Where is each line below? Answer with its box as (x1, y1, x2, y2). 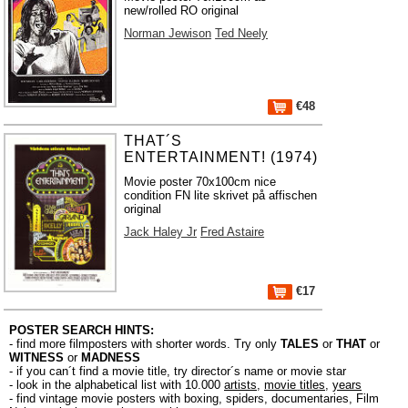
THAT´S (124, 133, 183, 148)
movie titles (264, 378, 325, 392)
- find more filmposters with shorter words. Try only (9, 337, 280, 351)
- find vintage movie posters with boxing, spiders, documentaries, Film (9, 392, 379, 405)
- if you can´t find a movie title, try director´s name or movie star (9, 364, 346, 378)
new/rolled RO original (124, 4, 240, 17)
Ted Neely (215, 26, 269, 40)
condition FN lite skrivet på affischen (124, 189, 318, 202)
